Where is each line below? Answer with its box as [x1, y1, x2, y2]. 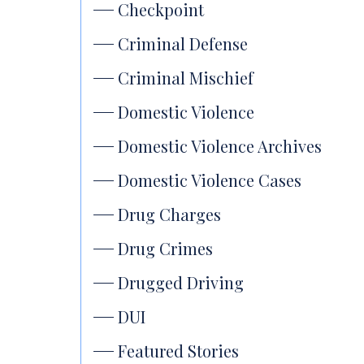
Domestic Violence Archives [118, 135, 322, 157]
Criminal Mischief [118, 67, 253, 89]
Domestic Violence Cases [118, 169, 301, 191]
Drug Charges [118, 203, 221, 225]
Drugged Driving [118, 271, 244, 293]
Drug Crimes [118, 237, 213, 259]
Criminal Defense [118, 32, 248, 54]
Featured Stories [118, 340, 239, 362]
